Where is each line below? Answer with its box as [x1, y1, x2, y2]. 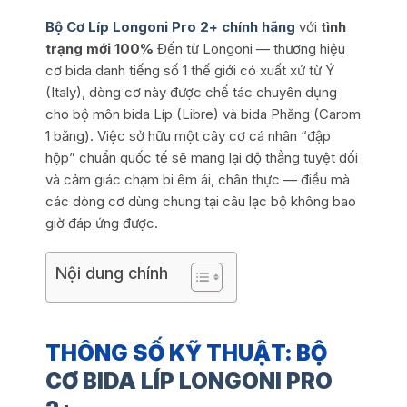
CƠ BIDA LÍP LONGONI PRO [45, 368, 333, 395]
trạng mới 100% [45, 39, 154, 57]
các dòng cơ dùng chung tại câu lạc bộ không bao [45, 192, 356, 210]
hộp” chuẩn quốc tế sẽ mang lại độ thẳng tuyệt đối [45, 148, 358, 166]
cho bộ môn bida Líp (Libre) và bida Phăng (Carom [45, 104, 361, 123]
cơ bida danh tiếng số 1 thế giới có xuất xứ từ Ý [45, 61, 334, 79]
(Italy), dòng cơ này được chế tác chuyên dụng [45, 83, 337, 101]
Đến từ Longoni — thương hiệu [153, 39, 345, 57]
